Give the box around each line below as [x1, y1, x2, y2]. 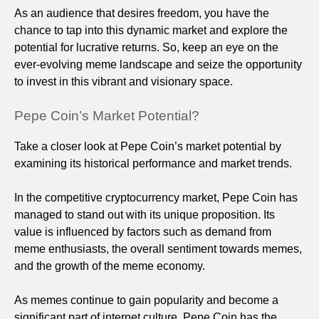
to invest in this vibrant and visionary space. [14, 75, 233, 88]
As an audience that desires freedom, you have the [14, 6, 269, 19]
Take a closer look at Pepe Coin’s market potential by [14, 140, 281, 152]
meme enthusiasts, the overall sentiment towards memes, [14, 242, 302, 255]
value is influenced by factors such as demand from [14, 225, 271, 238]
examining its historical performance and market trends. [14, 157, 292, 169]
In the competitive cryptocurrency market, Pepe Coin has [14, 191, 298, 204]
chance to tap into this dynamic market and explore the [14, 23, 288, 36]
